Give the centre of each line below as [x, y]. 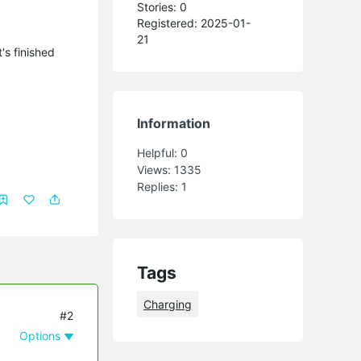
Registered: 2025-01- [194, 23]
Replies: [160, 186]
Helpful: [159, 152]
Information [174, 123]
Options [40, 335]
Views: [156, 169]
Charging [168, 304]
